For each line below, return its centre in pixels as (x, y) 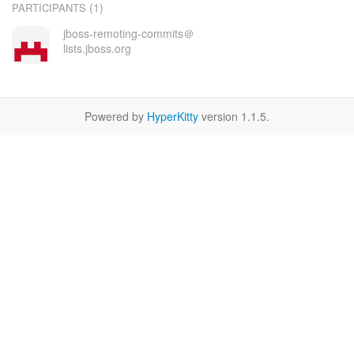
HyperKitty (173, 116)
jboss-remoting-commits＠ (128, 33)
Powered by (116, 116)
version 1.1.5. (234, 116)
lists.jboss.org (97, 48)
